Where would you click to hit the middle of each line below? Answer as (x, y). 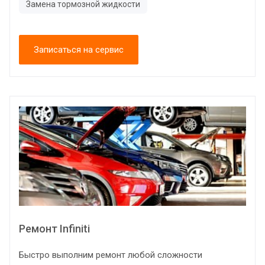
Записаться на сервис (79, 49)
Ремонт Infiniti (54, 228)
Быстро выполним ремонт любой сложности (111, 255)
